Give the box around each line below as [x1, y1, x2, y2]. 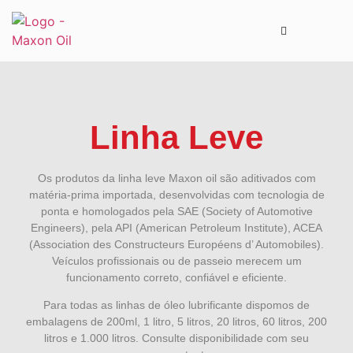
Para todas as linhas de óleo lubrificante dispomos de [43, 299, 310, 312]
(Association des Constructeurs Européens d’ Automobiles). [29, 238, 324, 251]
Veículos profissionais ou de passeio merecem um [51, 255, 302, 267]
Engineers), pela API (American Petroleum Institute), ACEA [31, 221, 322, 234]
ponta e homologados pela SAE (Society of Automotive [40, 205, 313, 217]
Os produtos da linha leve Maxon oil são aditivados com [37, 172, 316, 184]
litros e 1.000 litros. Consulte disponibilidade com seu [44, 332, 309, 345]
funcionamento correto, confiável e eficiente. [66, 271, 287, 284]
